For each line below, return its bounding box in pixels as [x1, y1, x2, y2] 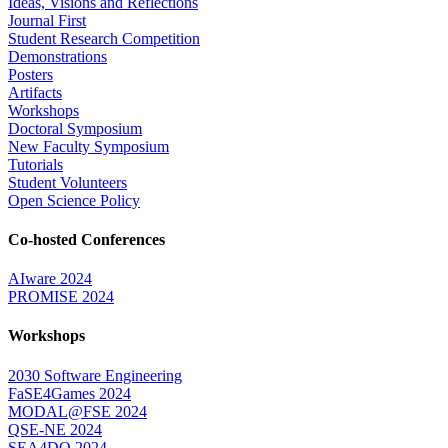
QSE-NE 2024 [8, 420, 102, 438]
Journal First [8, 11, 86, 29]
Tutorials [8, 155, 63, 173]
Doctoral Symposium [8, 119, 142, 137]
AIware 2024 [8, 270, 92, 288]
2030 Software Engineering [8, 366, 182, 384]
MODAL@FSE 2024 [8, 402, 147, 420]
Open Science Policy [8, 191, 140, 209]
